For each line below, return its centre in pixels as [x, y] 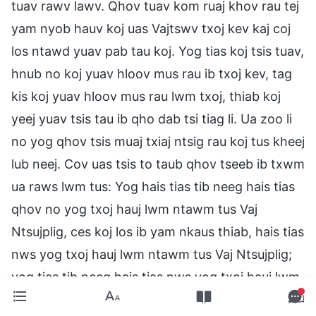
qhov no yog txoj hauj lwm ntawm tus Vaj [134, 209]
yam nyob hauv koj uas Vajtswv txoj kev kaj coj [151, 28]
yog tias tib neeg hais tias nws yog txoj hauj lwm [156, 276]
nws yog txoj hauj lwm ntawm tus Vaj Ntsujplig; [152, 254]
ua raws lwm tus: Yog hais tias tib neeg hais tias [153, 186]
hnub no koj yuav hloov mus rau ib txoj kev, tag [152, 73]
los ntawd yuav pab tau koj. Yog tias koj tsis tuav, [158, 51]
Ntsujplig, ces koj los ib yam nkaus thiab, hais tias [158, 231]
